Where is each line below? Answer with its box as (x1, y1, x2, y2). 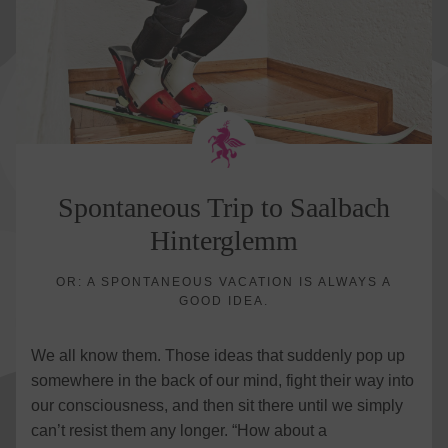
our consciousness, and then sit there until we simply (31, 397, 403, 414)
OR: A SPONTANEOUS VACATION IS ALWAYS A (56, 275, 392, 289)
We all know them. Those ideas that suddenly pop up (31, 347, 405, 364)
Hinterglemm (150, 225, 298, 256)
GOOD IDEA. (179, 294, 269, 308)
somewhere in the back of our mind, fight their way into (31, 372, 414, 389)
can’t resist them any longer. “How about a (31, 422, 327, 439)
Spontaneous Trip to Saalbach (58, 192, 390, 223)
